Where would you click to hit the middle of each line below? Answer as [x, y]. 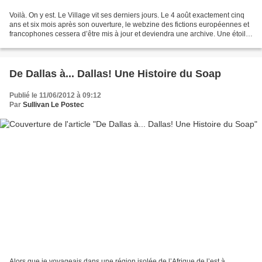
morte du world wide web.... [53, 44]
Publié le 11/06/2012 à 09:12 [55, 96]
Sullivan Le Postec [54, 105]
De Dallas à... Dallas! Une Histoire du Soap [115, 74]
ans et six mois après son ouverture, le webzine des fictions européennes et [129, 25]
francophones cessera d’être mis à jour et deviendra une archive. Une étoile [130, 34]
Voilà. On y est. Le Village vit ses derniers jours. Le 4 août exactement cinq [127, 15]
